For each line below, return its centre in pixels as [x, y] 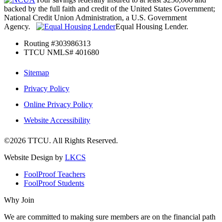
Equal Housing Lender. [153, 26]
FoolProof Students [54, 183]
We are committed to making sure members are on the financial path [110, 217]
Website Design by [34, 157]
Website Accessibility [57, 120]
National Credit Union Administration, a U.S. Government [95, 17]
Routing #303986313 [57, 43]
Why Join [19, 200]
